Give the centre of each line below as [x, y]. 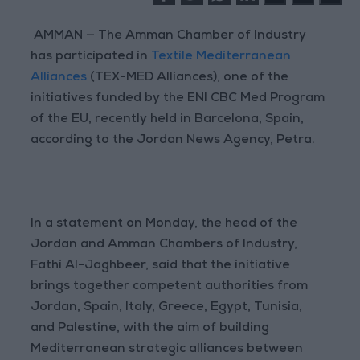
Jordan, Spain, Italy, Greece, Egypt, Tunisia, [167, 308]
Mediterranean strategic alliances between [167, 350]
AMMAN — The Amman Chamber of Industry [169, 37]
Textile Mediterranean [220, 57]
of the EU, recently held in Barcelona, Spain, [168, 120]
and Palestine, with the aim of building [150, 329]
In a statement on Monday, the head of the [164, 225]
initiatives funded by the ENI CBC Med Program [178, 99]
